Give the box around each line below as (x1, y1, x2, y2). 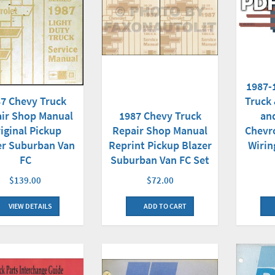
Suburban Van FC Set (110, 153, 210, 168)
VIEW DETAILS (7, 201, 53, 211)
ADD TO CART (142, 201, 187, 211)
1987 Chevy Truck (118, 109, 201, 123)
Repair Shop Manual (112, 123, 208, 138)
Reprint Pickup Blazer (108, 138, 212, 153)
